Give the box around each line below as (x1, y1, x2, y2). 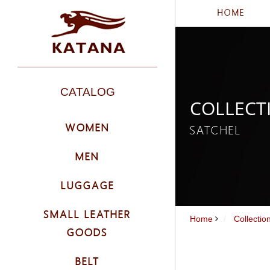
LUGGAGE (60, 178, 115, 192)
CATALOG (60, 86, 115, 98)
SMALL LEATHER (43, 207, 131, 221)
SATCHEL (190, 123, 241, 137)
